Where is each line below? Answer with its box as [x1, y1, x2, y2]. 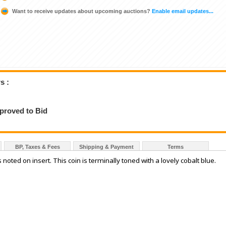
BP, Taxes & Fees [15, 143, 60, 150]
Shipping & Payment [79, 143, 134, 150]
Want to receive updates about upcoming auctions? [12, 8, 150, 15]
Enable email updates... [150, 8, 213, 15]
